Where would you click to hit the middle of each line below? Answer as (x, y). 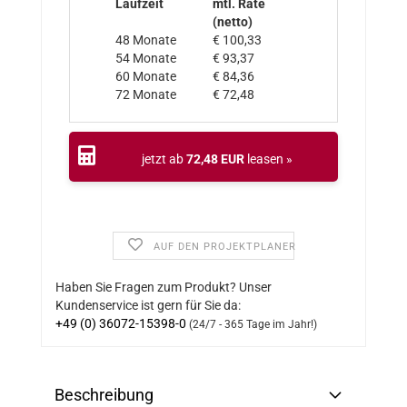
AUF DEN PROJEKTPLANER (224, 247)
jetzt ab (164, 159)
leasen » (268, 159)
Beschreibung (104, 395)
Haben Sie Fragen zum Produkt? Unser (164, 287)
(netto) (233, 22)
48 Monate (146, 40)
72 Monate (146, 94)
